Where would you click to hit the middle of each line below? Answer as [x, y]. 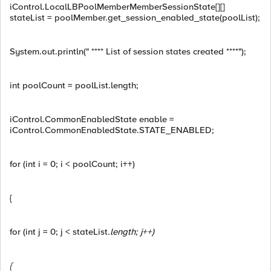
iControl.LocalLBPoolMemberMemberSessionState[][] [117, 7]
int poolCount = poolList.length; [74, 85]
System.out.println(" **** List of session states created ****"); [128, 51]
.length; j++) [131, 232]
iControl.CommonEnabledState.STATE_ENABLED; [112, 130]
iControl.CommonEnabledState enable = [92, 119]
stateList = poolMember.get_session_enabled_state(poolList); [135, 18]
